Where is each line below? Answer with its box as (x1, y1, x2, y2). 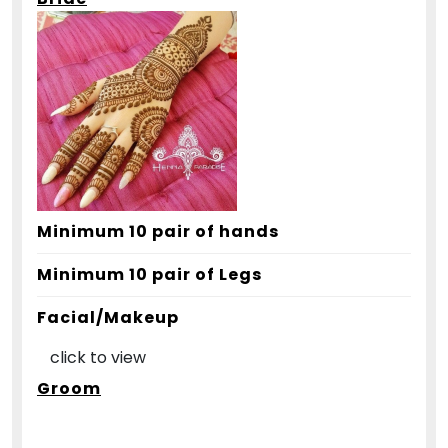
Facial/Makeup (37, 306, 179, 330)
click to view (50, 346, 146, 370)
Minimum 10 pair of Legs (37, 263, 262, 287)
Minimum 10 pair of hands (37, 220, 279, 244)
